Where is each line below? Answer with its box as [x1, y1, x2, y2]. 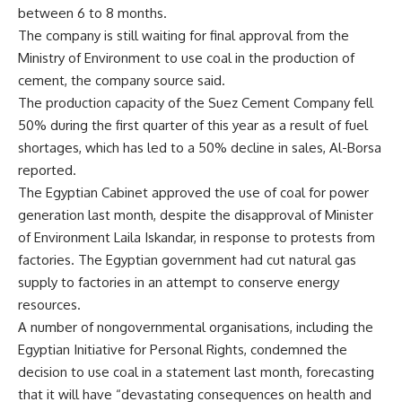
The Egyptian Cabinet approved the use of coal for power [18, 184, 369, 201]
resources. [18, 296, 81, 313]
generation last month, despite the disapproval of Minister [18, 206, 373, 223]
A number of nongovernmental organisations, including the [18, 319, 373, 336]
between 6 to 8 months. [18, 4, 167, 22]
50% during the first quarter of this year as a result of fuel [18, 117, 368, 134]
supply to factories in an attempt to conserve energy [18, 274, 339, 291]
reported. [18, 162, 76, 179]
